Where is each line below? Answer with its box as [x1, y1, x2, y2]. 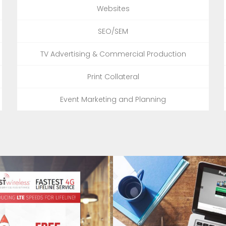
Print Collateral [87, 71, 139, 82]
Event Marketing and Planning [60, 94, 166, 104]
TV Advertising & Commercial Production [40, 48, 186, 59]
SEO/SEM [98, 26, 128, 36]
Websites [96, 3, 130, 14]
